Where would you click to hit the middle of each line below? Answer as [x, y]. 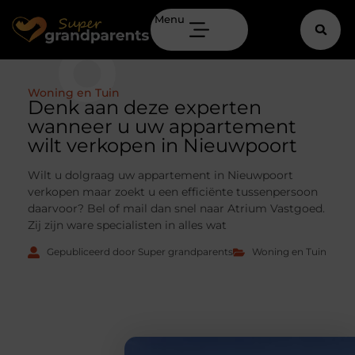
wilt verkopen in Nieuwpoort [162, 145]
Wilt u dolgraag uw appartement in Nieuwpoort [160, 175]
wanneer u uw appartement [162, 126]
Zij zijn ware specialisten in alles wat [127, 225]
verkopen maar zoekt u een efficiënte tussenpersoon [173, 192]
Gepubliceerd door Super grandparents [139, 252]
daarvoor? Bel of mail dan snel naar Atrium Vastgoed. [176, 208]
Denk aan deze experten [145, 107]
